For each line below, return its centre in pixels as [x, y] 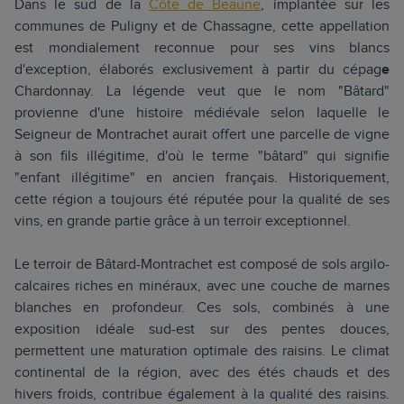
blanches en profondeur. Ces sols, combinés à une [202, 308]
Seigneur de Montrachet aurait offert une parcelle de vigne [202, 135]
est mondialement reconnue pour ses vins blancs [202, 48]
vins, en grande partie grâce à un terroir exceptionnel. [183, 221]
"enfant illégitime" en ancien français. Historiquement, [202, 178]
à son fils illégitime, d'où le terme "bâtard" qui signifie [202, 156]
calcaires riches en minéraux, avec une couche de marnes [202, 286]
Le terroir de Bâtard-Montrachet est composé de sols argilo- [202, 265]
